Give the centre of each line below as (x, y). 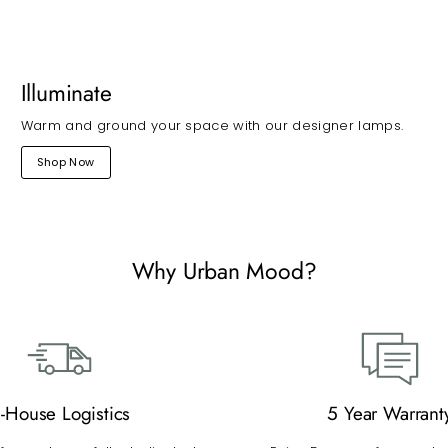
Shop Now (65, 161)
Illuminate (66, 92)
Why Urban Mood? (224, 271)
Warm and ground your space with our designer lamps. (212, 125)
